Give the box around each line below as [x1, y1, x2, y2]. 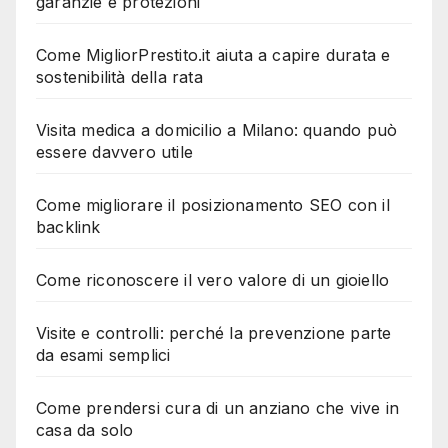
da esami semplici [36, 344, 171, 365]
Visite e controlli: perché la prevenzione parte [36, 322, 392, 343]
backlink [36, 216, 101, 237]
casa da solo [36, 419, 134, 440]
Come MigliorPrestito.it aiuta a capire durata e [36, 44, 391, 65]
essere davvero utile [36, 141, 193, 162]
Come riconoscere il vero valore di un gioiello [36, 269, 390, 290]
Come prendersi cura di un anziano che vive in [36, 397, 400, 418]
